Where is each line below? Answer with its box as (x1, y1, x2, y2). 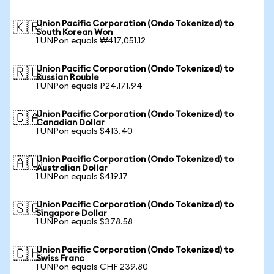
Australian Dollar (36, 164, 108, 172)
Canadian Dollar (36, 119, 105, 127)
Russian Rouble (36, 73, 99, 82)
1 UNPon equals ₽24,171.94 (36, 82, 143, 91)
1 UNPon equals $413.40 (36, 127, 133, 136)
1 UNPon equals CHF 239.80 (36, 263, 148, 272)
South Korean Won (36, 28, 113, 37)
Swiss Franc (36, 254, 84, 263)
